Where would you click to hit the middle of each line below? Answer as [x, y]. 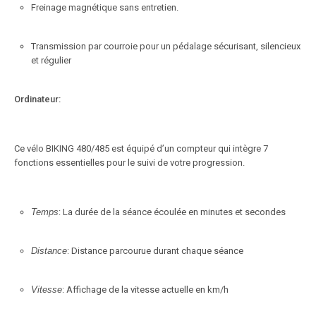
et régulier [51, 60]
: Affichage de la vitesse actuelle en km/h [145, 289]
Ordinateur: [37, 99]
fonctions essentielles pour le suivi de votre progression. [129, 162]
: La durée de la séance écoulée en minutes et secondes [172, 212]
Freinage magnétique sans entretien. [105, 7]
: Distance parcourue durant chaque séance [155, 250]
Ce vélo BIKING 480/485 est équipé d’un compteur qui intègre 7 [141, 148]
